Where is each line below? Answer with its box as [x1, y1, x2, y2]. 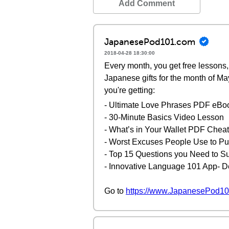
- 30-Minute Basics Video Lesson [104, 113, 224, 122]
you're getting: [104, 86, 155, 95]
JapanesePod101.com [104, 35, 195, 48]
